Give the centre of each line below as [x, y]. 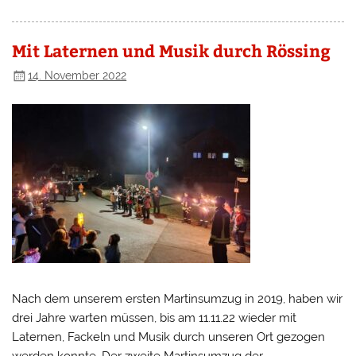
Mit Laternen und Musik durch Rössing [172, 51]
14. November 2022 [77, 75]
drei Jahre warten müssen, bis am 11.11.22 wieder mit [155, 318]
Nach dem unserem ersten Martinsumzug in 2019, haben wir [178, 299]
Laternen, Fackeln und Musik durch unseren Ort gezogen [169, 337]
